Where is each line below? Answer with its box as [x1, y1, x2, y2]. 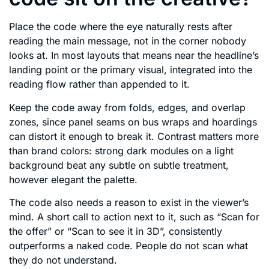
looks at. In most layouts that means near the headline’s [9, 49, 259, 62]
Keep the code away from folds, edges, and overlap [9, 101, 246, 113]
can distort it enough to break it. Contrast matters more [9, 130, 259, 142]
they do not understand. [9, 254, 117, 267]
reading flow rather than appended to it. [9, 78, 190, 91]
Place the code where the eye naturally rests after [9, 20, 232, 33]
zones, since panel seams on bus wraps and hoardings [9, 115, 257, 128]
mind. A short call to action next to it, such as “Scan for [9, 211, 259, 223]
